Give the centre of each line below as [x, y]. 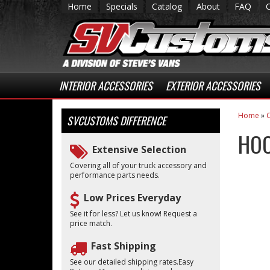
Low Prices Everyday [132, 198]
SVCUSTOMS [92, 121]
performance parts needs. [115, 175]
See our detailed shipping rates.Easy [132, 262]
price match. [91, 223]
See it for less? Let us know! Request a [133, 214]
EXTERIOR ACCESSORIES [213, 86]
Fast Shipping [124, 246]
